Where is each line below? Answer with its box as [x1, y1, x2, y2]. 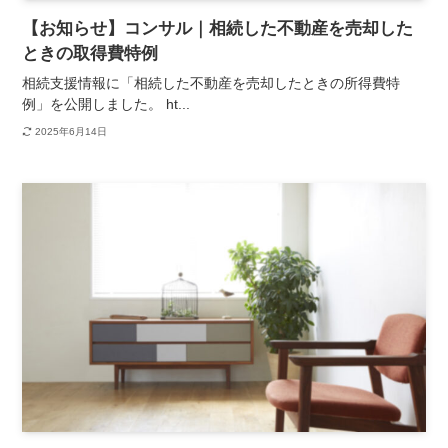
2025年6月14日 [34, 126, 107, 138]
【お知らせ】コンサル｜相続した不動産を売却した [22, 18, 414, 38]
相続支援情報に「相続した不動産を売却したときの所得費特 [22, 74, 401, 91]
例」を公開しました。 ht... [22, 95, 191, 112]
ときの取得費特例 [22, 43, 159, 63]
